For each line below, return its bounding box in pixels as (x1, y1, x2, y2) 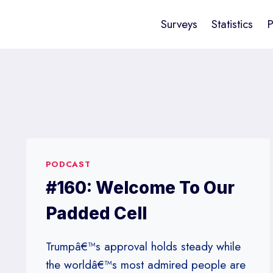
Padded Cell (45, 202, 147, 224)
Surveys (161, 16, 198, 32)
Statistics (211, 16, 253, 32)
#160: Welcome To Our (45, 177, 235, 198)
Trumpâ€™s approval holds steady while (45, 238, 241, 255)
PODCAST (45, 158, 91, 170)
